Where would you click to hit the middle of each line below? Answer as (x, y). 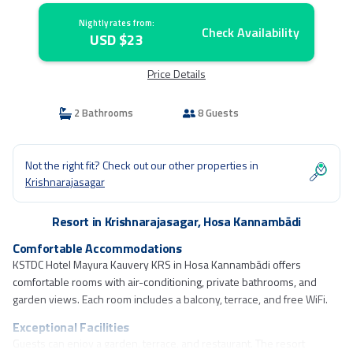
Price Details (176, 74)
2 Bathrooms (102, 113)
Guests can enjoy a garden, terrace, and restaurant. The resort (159, 343)
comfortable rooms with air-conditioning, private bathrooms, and (165, 282)
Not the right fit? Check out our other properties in (142, 165)
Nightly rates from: (116, 23)
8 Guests (217, 113)
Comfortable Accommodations (97, 248)
